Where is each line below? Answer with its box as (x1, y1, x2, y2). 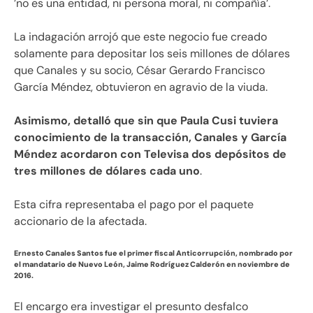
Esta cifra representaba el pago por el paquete (14, 197, 254, 212)
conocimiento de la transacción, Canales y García (14, 130, 286, 145)
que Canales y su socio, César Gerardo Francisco (14, 63, 265, 78)
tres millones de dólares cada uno (14, 163, 200, 178)
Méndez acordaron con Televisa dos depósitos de (14, 147, 286, 161)
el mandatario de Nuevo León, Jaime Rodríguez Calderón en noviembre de (14, 259, 290, 269)
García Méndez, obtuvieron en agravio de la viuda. (14, 80, 268, 94)
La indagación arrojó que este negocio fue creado (14, 29, 267, 44)
